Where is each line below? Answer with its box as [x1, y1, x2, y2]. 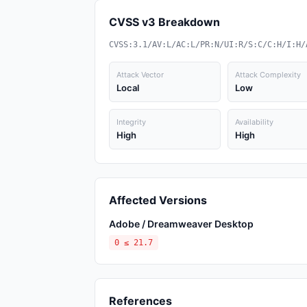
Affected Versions [109, 193, 207, 207]
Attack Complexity [234, 70, 301, 79]
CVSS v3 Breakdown [109, 15, 220, 29]
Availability [234, 117, 273, 127]
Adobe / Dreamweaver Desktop [109, 218, 254, 230]
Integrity [116, 117, 146, 127]
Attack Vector [116, 70, 164, 79]
